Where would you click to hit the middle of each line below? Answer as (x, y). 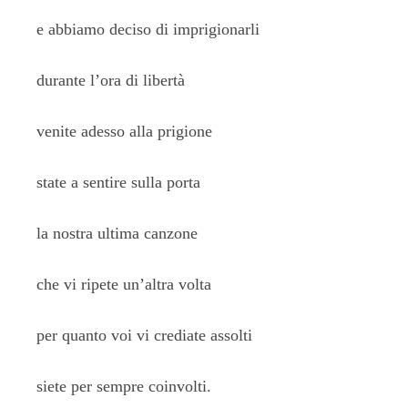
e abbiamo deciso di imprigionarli (148, 29)
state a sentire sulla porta (118, 182)
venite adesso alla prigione (124, 131)
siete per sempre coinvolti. (124, 386)
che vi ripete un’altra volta (124, 284)
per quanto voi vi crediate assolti (144, 335)
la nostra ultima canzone (117, 233)
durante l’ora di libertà (111, 80)
